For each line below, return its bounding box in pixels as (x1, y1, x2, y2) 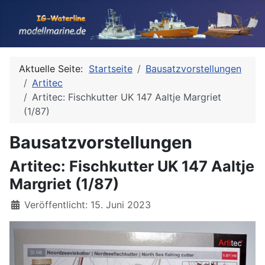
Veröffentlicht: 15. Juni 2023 (24, 199, 151, 211)
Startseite (89, 63, 132, 75)
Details (9, 198, 41, 210)
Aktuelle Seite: (19, 63, 89, 75)
